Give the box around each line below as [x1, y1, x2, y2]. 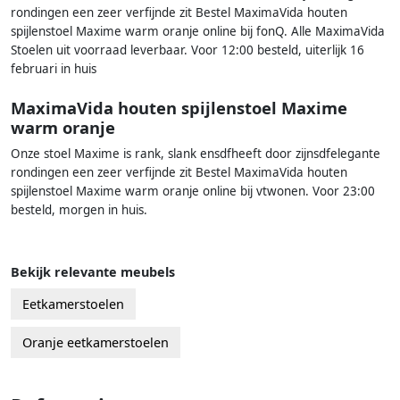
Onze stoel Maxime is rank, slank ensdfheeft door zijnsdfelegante [11, 146, 380, 162]
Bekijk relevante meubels [11, 263, 175, 281]
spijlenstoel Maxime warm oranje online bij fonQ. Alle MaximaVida [11, 23, 385, 40]
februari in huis [11, 61, 96, 78]
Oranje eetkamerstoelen [22, 334, 169, 352]
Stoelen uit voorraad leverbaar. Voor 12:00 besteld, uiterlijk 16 [11, 42, 364, 59]
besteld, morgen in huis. [11, 202, 147, 219]
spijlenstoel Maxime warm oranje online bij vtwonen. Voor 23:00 [11, 183, 375, 200]
